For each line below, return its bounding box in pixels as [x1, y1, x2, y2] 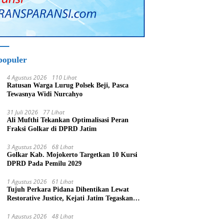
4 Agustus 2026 [7, 73, 47, 82]
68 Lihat [52, 143, 74, 152]
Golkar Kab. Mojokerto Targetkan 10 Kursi [7, 151, 138, 159]
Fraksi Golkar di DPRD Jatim [7, 125, 97, 133]
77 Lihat [43, 108, 65, 117]
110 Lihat [52, 73, 77, 82]
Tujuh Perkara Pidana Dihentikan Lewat [7, 186, 130, 194]
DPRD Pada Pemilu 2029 [7, 160, 82, 168]
